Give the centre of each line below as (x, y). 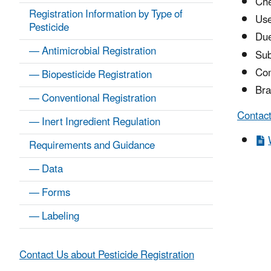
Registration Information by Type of (106, 15)
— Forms (50, 193)
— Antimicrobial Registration (93, 52)
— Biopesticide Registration (90, 75)
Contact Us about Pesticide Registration (107, 256)
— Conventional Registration (93, 99)
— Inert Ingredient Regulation (95, 122)
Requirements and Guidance (92, 146)
